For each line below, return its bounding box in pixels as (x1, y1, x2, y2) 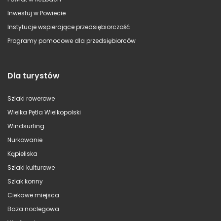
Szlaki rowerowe (7, 94, 55, 103)
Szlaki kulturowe (7, 163, 55, 172)
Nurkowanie (7, 135, 42, 144)
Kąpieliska (7, 149, 37, 158)
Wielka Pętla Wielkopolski (7, 108, 81, 116)
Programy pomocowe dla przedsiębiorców (7, 36, 136, 45)
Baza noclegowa (7, 204, 59, 213)
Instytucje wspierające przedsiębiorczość (7, 22, 130, 31)
